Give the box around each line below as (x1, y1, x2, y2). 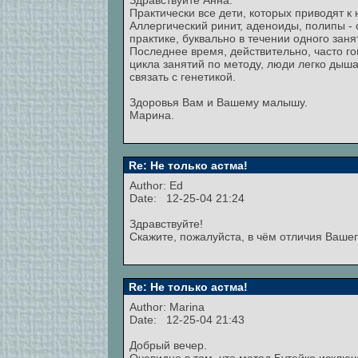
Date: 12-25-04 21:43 (129, 313, 245, 326)
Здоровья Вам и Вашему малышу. (129, 96, 308, 109)
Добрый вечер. (129, 339, 207, 352)
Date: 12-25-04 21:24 (129, 192, 245, 205)
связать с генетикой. (129, 70, 236, 83)
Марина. (129, 109, 174, 121)
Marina (169, 300, 205, 313)
